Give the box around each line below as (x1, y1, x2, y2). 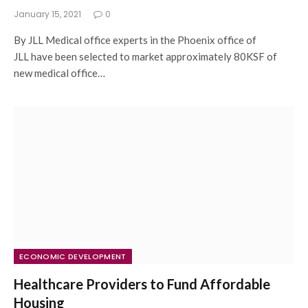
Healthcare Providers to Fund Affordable (14, 275, 270, 292)
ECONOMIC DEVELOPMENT (19, 250, 126, 262)
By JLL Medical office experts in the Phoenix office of (14, 34, 256, 46)
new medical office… (14, 67, 105, 79)
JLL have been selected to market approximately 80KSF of (14, 50, 277, 63)
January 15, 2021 (14, 8, 81, 20)
